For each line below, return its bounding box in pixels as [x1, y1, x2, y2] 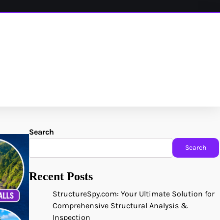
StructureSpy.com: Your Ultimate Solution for [53, 189, 215, 198]
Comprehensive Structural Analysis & [53, 200, 188, 210]
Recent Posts [29, 169, 93, 183]
